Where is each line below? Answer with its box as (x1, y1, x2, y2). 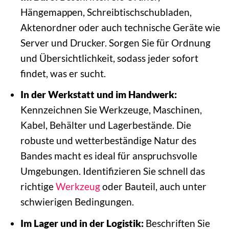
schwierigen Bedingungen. (20, 196, 134, 208)
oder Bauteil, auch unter (100, 180, 207, 193)
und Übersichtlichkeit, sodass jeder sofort (20, 52, 198, 64)
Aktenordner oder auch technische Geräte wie (20, 21, 220, 33)
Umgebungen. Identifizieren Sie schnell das (20, 165, 205, 177)
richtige (20, 180, 56, 193)
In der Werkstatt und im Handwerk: (20, 88, 177, 101)
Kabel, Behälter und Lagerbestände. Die (20, 119, 191, 131)
